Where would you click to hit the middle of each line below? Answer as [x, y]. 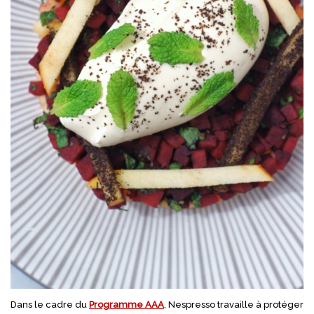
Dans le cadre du [50, 305]
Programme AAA [127, 305]
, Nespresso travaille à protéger [234, 305]
